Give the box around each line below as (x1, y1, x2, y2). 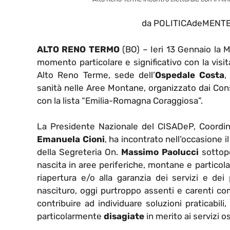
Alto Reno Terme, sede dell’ (37, 69, 155, 80)
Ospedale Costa (155, 69, 225, 80)
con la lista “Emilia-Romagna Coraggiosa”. (37, 95, 203, 106)
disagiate (104, 211, 144, 222)
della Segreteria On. (37, 147, 122, 158)
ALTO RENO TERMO (37, 44, 120, 54)
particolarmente (37, 211, 104, 222)
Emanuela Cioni (37, 134, 105, 145)
